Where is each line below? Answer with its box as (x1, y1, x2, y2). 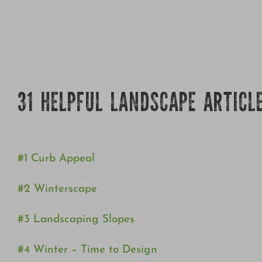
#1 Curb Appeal (17, 153, 95, 165)
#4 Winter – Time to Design (17, 244, 157, 256)
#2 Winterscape (17, 184, 97, 195)
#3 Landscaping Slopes (17, 214, 135, 226)
